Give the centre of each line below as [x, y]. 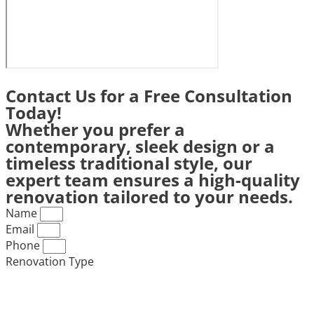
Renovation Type [50, 261]
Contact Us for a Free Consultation [149, 95]
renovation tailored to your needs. [149, 196]
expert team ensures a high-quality [153, 179]
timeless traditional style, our [129, 163]
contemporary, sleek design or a [140, 146]
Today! [34, 112]
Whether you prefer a [95, 129]
